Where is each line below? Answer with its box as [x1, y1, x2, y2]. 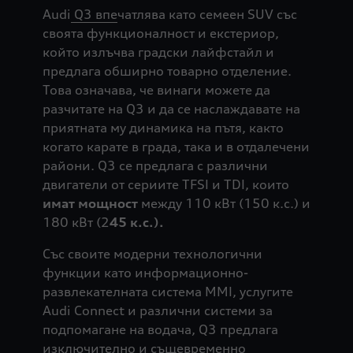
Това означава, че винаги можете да [42, 81, 270, 98]
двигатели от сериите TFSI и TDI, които [42, 176, 289, 192]
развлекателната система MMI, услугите [42, 283, 293, 299]
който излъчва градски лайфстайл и [42, 43, 274, 60]
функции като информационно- [42, 264, 248, 281]
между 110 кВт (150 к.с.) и [140, 195, 310, 211]
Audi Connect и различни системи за [42, 302, 273, 318]
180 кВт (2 [42, 214, 110, 230]
